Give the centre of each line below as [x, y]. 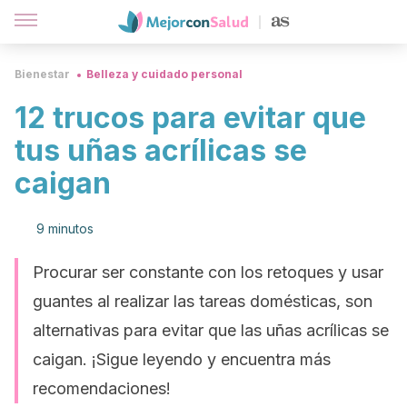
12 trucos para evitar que [190, 118]
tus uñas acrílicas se [161, 150]
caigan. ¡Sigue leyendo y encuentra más [182, 359]
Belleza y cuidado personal [164, 74]
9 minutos [65, 228]
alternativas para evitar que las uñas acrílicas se [211, 330]
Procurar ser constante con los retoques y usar [208, 272]
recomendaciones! [102, 388]
